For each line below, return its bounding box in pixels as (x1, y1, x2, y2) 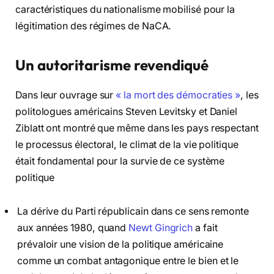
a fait (193, 222, 218, 234)
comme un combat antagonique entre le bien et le (17, 255, 239, 267)
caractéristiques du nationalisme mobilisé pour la (15, 4, 235, 16)
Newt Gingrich (128, 222, 193, 234)
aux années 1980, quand (17, 222, 129, 234)
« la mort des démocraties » (116, 89, 241, 101)
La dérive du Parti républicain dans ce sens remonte (17, 206, 249, 218)
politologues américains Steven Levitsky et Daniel (15, 105, 238, 117)
